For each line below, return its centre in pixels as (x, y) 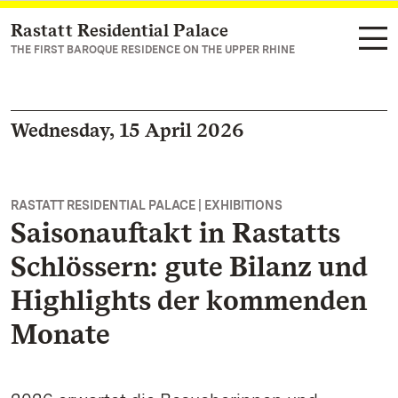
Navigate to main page (107, 32)
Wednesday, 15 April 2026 (127, 130)
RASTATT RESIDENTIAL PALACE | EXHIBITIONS (147, 205)
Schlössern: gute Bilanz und (189, 266)
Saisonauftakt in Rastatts (175, 232)
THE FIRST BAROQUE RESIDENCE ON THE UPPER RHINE (153, 50)
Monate (60, 334)
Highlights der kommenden (189, 300)
